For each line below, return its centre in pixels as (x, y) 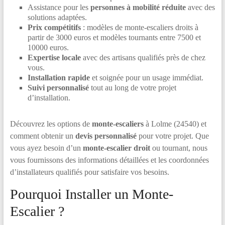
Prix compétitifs (54, 27)
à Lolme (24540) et (175, 124)
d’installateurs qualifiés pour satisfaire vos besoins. (89, 172)
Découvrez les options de (51, 124)
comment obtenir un (42, 136)
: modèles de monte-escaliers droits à (139, 27)
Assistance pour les (59, 7)
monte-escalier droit (116, 148)
